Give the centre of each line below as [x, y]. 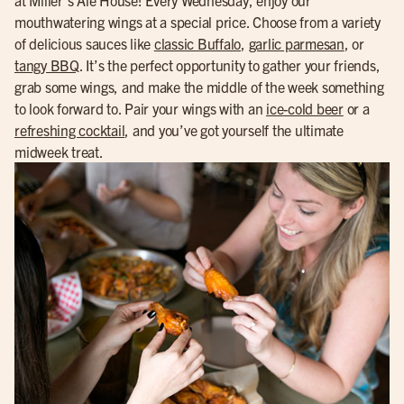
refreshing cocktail [70, 129]
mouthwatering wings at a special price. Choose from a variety [197, 21]
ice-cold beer [305, 108]
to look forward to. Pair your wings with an [140, 108]
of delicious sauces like [84, 43]
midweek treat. [59, 151]
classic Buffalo [197, 43]
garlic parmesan [296, 43]
